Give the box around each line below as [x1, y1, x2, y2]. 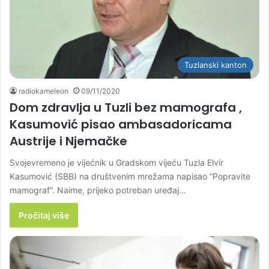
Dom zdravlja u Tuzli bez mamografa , [10, 98, 242, 116]
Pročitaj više [19, 210, 69, 220]
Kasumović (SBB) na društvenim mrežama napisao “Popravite [10, 171, 250, 181]
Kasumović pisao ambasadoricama [10, 115, 232, 133]
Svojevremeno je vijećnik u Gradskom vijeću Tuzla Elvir [10, 157, 223, 168]
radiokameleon [19, 86, 68, 95]
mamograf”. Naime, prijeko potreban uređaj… [10, 184, 186, 195]
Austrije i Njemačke [10, 132, 127, 150]
